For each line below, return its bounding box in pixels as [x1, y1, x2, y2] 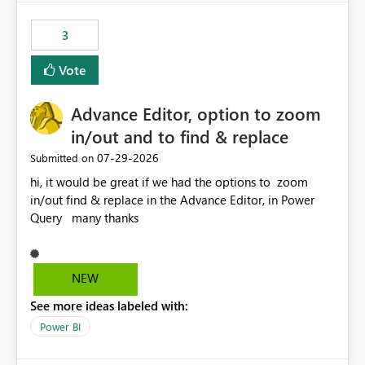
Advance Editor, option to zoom [71, 101, 321, 126]
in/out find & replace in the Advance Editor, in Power [30, 191, 66, 209]
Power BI [40, 319, 81, 334]
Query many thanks [72, 209, 139, 226]
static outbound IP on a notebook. [30, 14, 216, 31]
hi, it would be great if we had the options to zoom [30, 174, 277, 191]
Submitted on [30, 151, 94, 165]
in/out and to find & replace [71, 124, 288, 149]
